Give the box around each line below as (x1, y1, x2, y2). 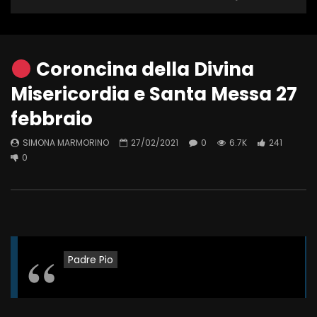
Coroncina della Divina (31, 57, 254, 83)
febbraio (11, 106, 93, 132)
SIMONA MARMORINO (23, 137, 109, 149)
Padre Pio (68, 253, 113, 267)
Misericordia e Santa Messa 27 (11, 81, 297, 108)
